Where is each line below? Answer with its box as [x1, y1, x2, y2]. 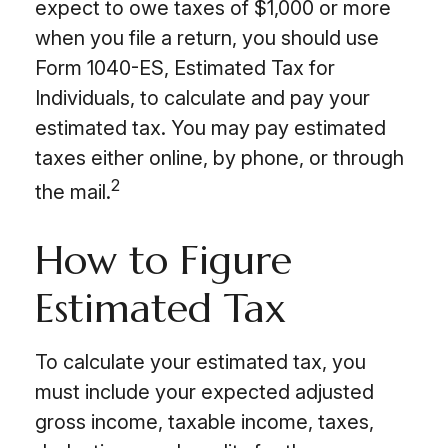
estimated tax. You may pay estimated [35, 115, 386, 140]
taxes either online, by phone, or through [35, 145, 404, 170]
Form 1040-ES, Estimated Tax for [35, 55, 335, 80]
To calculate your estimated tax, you [35, 350, 366, 375]
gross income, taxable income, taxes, [35, 410, 374, 435]
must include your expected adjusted [35, 380, 374, 405]
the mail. [35, 179, 111, 204]
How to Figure [35, 235, 292, 286]
